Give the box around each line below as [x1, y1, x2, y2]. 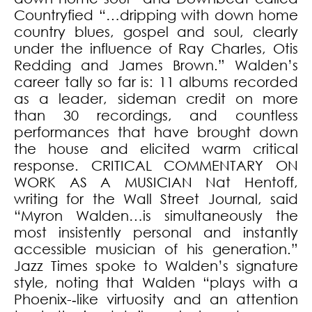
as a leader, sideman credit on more [14, 91, 298, 107]
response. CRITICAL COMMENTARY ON [14, 157, 298, 174]
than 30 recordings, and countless [14, 107, 298, 124]
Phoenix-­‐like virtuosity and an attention [14, 291, 298, 308]
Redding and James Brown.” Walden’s [14, 57, 298, 74]
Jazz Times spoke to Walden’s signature [14, 258, 298, 274]
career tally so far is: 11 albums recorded [14, 74, 298, 91]
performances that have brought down [14, 124, 298, 141]
